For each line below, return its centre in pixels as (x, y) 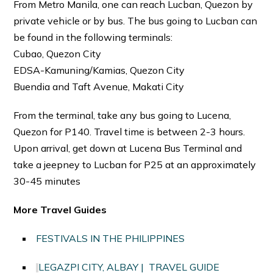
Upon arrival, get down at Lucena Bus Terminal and (128, 148)
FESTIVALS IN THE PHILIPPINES (111, 239)
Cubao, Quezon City (58, 54)
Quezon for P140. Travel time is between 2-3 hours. (129, 132)
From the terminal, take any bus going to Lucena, (122, 115)
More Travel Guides (62, 210)
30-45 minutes (47, 181)
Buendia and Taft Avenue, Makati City (99, 87)
